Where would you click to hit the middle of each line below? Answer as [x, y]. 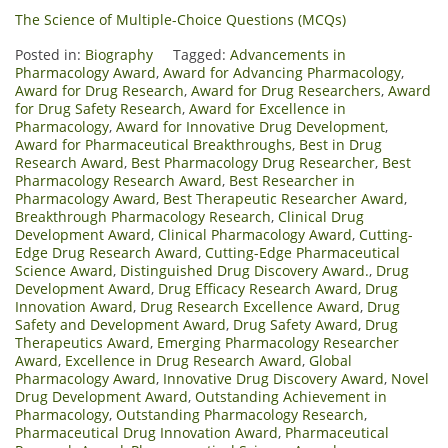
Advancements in [288, 54]
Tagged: [201, 54]
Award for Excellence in [267, 108]
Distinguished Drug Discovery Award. [244, 270]
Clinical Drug [321, 216]
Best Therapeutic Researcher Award [283, 198]
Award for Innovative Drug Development [250, 126]
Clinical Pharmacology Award [255, 234]
